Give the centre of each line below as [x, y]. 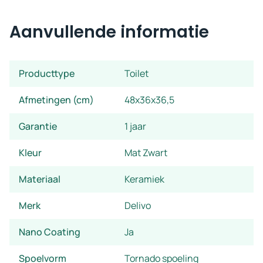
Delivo [138, 205]
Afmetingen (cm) [56, 100]
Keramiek [144, 179]
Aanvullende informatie [109, 32]
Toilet [136, 73]
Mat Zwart [146, 153]
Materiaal [40, 179]
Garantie [38, 126]
